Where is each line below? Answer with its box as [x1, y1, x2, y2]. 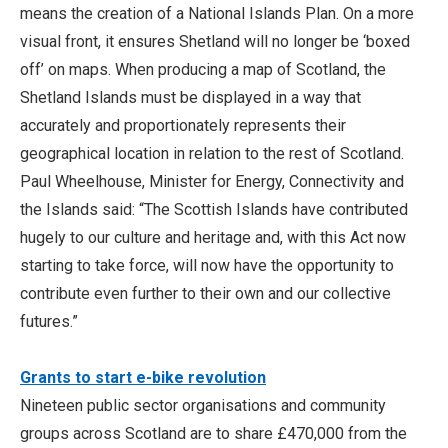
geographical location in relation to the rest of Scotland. [20, 144, 404, 163]
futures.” [20, 312, 78, 331]
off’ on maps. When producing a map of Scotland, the [20, 60, 386, 79]
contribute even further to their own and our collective [20, 284, 391, 303]
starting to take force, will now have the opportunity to [20, 256, 394, 275]
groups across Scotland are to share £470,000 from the [20, 424, 407, 443]
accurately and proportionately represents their [20, 116, 346, 135]
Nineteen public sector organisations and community [20, 396, 386, 415]
